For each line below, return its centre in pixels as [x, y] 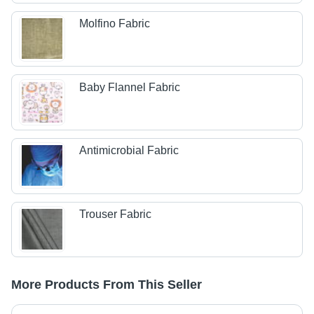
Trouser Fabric [116, 214]
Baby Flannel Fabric [130, 87]
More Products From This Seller [107, 285]
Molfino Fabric [115, 24]
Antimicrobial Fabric [129, 151]
